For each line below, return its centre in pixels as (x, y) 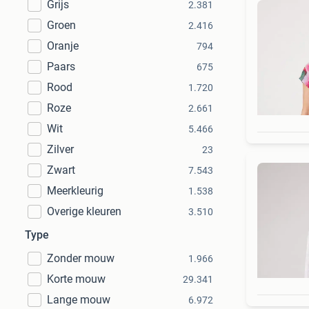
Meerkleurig (75, 191)
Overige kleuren (84, 211)
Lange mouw (79, 300)
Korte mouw (76, 279)
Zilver (60, 149)
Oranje (63, 46)
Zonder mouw (81, 258)
